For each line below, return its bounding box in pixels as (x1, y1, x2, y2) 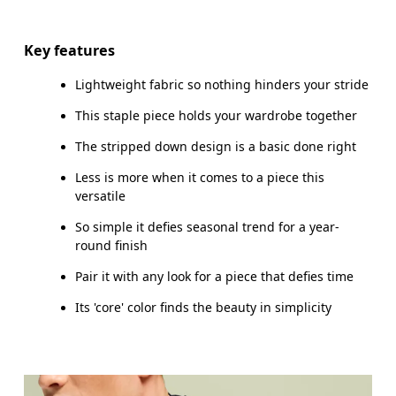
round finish (75, 236, 148, 254)
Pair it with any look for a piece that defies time (75, 267, 354, 285)
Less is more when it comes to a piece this (75, 168, 325, 186)
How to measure (24, 81, 136, 102)
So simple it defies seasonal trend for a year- (75, 217, 340, 235)
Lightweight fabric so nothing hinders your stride (75, 75, 369, 93)
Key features (24, 40, 116, 60)
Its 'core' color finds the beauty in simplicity (75, 299, 332, 316)
